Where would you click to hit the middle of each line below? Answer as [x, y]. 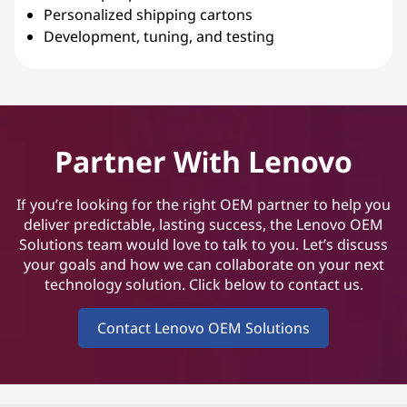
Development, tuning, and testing [159, 37]
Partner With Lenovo [203, 162]
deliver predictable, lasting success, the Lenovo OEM [203, 225]
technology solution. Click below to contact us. [203, 285]
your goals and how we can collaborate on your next [203, 265]
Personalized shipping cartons [148, 15]
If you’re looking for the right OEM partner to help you [203, 205]
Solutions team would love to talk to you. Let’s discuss [203, 245]
